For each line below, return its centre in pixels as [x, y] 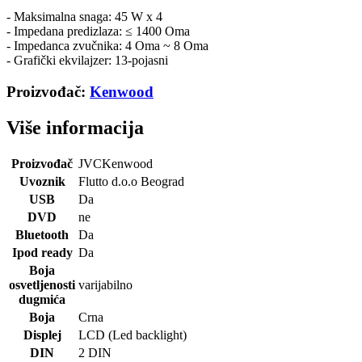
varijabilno [105, 285]
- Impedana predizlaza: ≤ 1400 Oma [98, 31]
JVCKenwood [116, 164]
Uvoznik [42, 182]
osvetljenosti [42, 285]
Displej [42, 335]
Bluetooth [42, 235]
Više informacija [75, 127]
